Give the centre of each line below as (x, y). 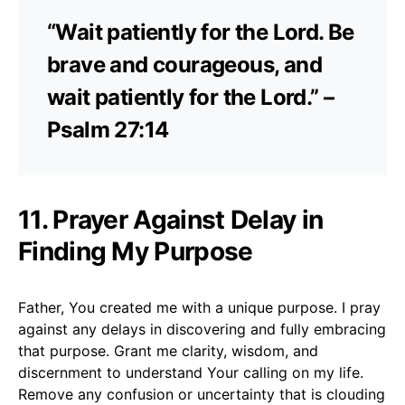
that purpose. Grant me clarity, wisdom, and (168, 350)
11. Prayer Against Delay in (171, 219)
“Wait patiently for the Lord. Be (201, 32)
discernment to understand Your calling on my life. (191, 372)
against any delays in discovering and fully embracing (202, 329)
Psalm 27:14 (108, 129)
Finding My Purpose (136, 251)
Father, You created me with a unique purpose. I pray (199, 307)
